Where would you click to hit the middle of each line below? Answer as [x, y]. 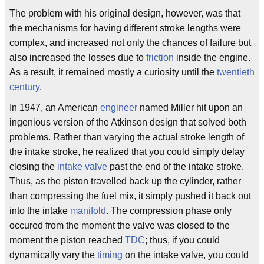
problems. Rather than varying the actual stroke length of [127, 137]
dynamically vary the [53, 255]
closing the [33, 166]
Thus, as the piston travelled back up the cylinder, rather [125, 181]
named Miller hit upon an [190, 108]
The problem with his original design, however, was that [125, 13]
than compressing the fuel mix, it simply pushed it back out [130, 196]
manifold [88, 211]
